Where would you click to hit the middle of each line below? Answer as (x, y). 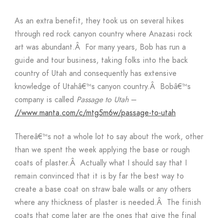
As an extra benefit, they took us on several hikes (99, 21)
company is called (45, 100)
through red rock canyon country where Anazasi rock (103, 34)
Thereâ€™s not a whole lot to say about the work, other (109, 136)
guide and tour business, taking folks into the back (101, 60)
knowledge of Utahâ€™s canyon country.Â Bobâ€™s (103, 86)
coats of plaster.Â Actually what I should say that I (101, 163)
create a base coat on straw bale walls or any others (103, 189)
